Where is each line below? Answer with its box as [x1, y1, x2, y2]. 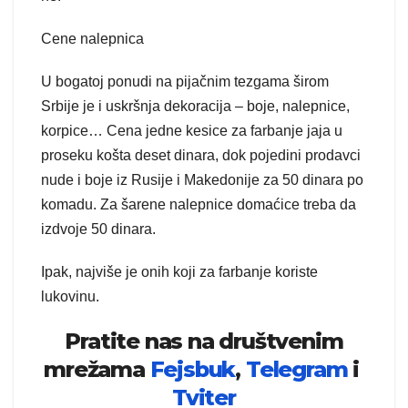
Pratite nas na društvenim [65, 328, 343, 355]
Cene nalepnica [41, 31, 144, 47]
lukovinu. [41, 289, 99, 305]
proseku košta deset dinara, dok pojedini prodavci [41, 148, 361, 164]
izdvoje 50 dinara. [41, 221, 156, 238]
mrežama [44, 356, 150, 383]
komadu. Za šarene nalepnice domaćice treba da [41, 197, 356, 213]
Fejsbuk [149, 356, 236, 383]
